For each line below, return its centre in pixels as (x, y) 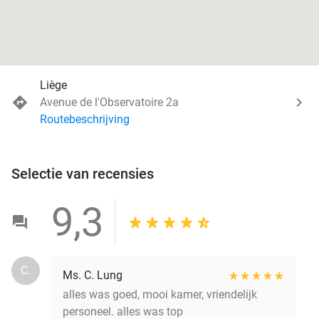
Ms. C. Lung (93, 275)
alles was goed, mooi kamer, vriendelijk (160, 294)
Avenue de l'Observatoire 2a (109, 102)
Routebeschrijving (85, 119)
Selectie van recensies (83, 173)
